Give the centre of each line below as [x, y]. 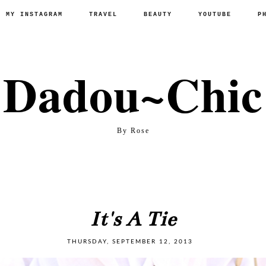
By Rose [133, 131]
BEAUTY [158, 15]
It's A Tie [133, 219]
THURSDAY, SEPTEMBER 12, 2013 [130, 242]
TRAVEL [103, 15]
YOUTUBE [215, 15]
